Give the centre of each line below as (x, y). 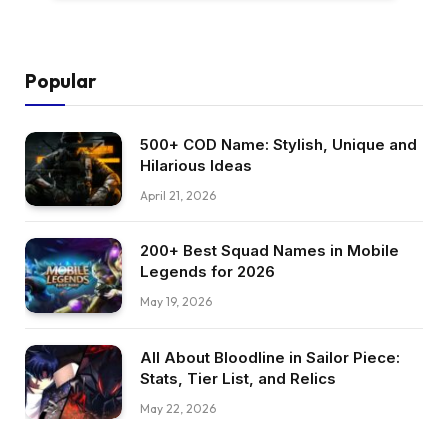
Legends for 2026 (207, 272)
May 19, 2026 (176, 302)
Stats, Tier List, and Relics (238, 378)
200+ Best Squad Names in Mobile (269, 251)
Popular (60, 80)
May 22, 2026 (178, 408)
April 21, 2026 (178, 195)
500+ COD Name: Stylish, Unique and (278, 144)
